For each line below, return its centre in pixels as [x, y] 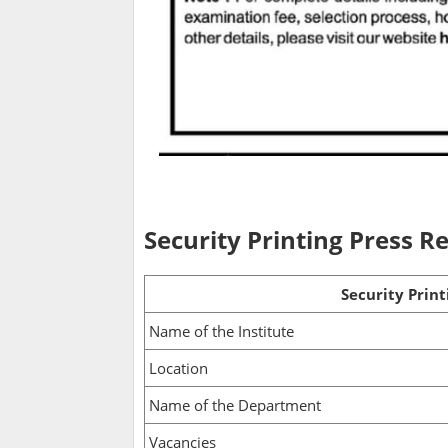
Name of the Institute [221, 331]
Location [178, 368]
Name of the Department [235, 405]
